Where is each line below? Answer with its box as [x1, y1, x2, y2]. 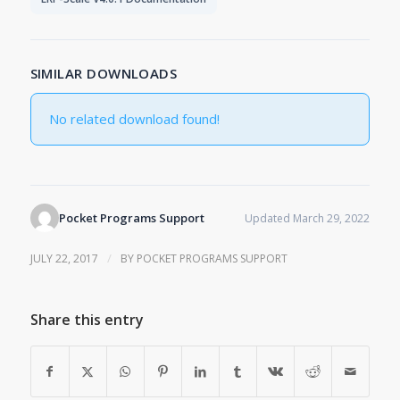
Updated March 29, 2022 [245, 210, 371, 226]
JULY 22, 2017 [29, 251, 98, 266]
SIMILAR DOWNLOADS [29, 64, 178, 82]
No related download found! [48, 110, 220, 128]
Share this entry [29, 310, 144, 329]
